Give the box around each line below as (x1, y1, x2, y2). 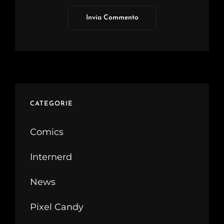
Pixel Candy (30, 201, 83, 212)
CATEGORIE (30, 100, 73, 107)
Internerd (30, 151, 72, 162)
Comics (30, 126, 63, 137)
